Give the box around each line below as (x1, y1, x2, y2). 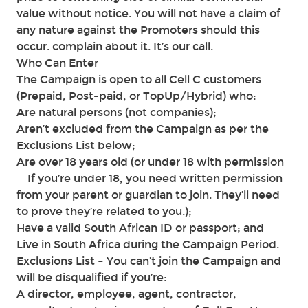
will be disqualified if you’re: (16, 271, 167, 284)
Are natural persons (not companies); (16, 106, 217, 119)
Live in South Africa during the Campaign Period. (16, 238, 279, 251)
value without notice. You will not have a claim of (16, 7, 280, 20)
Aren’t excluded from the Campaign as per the (16, 122, 269, 135)
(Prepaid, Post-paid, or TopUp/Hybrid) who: (16, 89, 256, 102)
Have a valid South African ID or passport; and (16, 221, 264, 234)
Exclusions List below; (16, 139, 135, 152)
